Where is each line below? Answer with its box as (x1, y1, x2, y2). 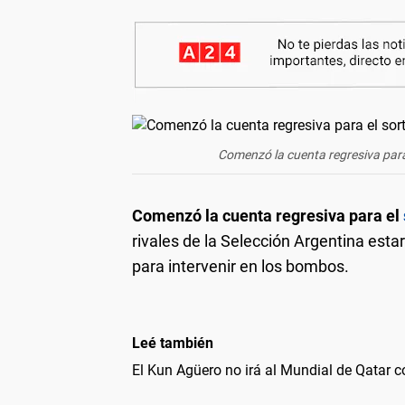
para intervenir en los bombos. (132, 256, 349, 276)
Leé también (132, 334, 213, 352)
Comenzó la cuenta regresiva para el (132, 205, 403, 225)
